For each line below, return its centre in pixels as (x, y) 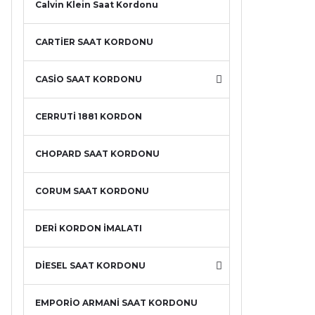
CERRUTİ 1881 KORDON (89, 116)
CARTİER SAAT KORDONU (94, 42)
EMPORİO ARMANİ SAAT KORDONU (116, 303)
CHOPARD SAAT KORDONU (97, 154)
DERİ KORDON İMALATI (89, 228)
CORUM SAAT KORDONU (92, 191)
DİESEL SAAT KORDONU (90, 265)
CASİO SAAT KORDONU (89, 79)
